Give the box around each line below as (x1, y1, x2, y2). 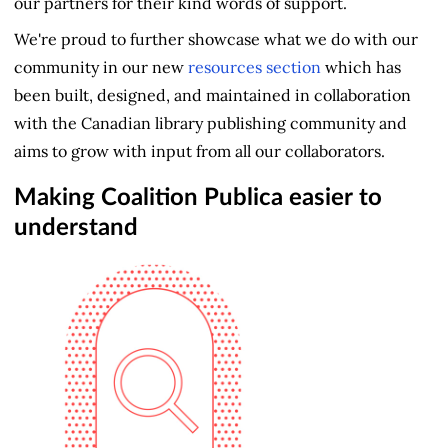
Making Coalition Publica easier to (14, 185, 382, 210)
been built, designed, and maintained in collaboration (14, 85, 411, 106)
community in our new (14, 57, 188, 78)
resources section (188, 57, 321, 78)
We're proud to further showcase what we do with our (14, 29, 418, 50)
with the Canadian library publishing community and (14, 113, 407, 134)
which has (321, 57, 401, 78)
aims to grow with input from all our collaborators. (14, 141, 385, 162)
